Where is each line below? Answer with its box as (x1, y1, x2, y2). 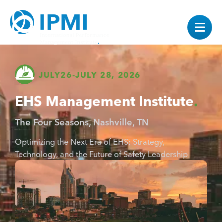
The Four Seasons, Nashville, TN (15, 115, 149, 128)
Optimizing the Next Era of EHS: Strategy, (15, 136, 165, 147)
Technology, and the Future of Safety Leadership (15, 148, 188, 159)
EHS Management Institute (15, 90, 194, 110)
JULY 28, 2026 (75, 68, 141, 80)
